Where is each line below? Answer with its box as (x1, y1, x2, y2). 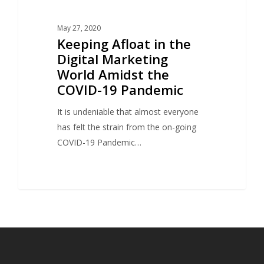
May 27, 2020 (57, 23, 101, 34)
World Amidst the (57, 65, 169, 84)
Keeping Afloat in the (57, 35, 191, 53)
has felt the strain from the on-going (57, 121, 196, 133)
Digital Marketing (57, 50, 168, 68)
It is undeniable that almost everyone (57, 106, 199, 118)
